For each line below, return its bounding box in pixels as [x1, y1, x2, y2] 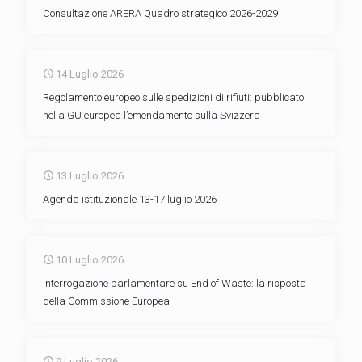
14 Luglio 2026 [56, 68, 124, 80]
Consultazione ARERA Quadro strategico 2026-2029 [43, 7, 278, 19]
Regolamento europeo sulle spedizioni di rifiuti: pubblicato [43, 91, 304, 103]
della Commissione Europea [43, 295, 170, 307]
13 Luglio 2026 [56, 170, 124, 182]
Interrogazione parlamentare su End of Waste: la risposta [43, 277, 306, 289]
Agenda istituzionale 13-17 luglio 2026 [43, 193, 217, 205]
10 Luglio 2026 [56, 254, 124, 266]
